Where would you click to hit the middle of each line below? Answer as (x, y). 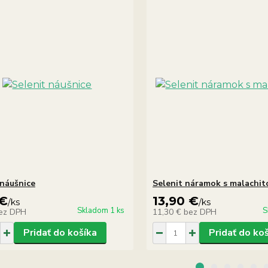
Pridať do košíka (60, 233)
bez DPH (200, 212)
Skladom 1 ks (100, 211)
